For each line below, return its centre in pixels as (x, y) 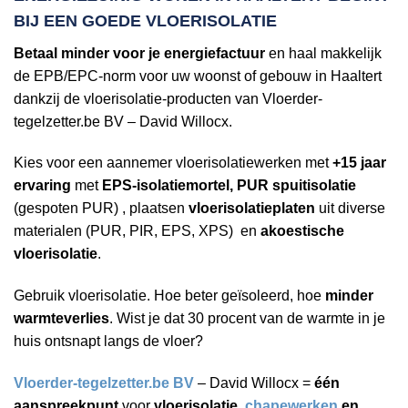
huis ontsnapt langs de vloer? (108, 342)
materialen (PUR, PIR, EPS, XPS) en (137, 231)
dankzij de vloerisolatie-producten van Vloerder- (168, 98)
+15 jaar (359, 163)
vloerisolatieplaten (252, 209)
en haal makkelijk (323, 53)
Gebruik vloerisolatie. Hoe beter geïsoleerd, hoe (169, 296)
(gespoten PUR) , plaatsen (101, 209)
